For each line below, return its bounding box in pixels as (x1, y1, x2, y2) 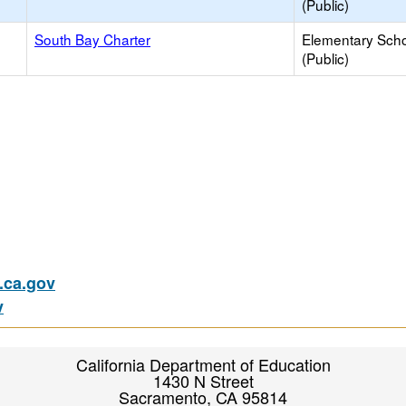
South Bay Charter (34, 29, 150, 49)
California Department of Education (75, 353, 331, 376)
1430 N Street (152, 369, 254, 392)
